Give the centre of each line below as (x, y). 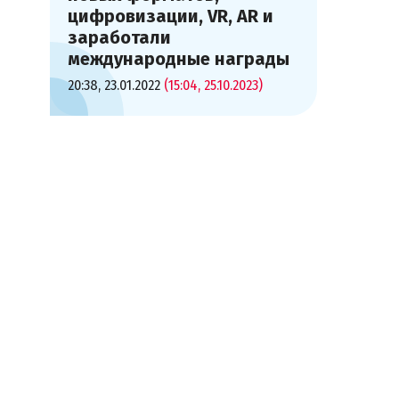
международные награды (179, 59)
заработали (119, 37)
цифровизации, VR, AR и (171, 16)
